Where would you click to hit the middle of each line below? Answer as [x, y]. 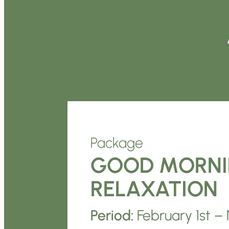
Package [117, 143]
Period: [112, 215]
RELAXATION [154, 189]
